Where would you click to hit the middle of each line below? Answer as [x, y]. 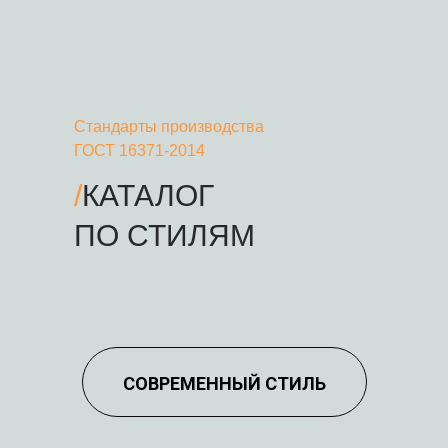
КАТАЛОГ [148, 195]
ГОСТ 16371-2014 [139, 150]
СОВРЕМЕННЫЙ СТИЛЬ [224, 383]
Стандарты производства [169, 126]
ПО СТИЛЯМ [164, 235]
